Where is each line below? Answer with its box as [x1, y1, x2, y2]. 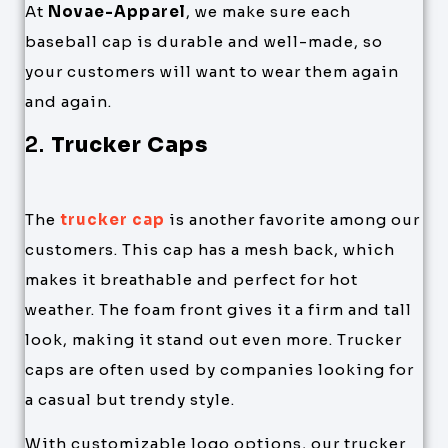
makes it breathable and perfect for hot [25, 269, 358, 289]
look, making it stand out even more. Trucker [25, 329, 402, 349]
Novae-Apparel [48, 2, 186, 22]
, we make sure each [186, 2, 351, 22]
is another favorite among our [165, 209, 420, 229]
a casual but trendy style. [25, 389, 235, 409]
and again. [25, 92, 112, 112]
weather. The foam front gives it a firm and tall [25, 299, 412, 319]
